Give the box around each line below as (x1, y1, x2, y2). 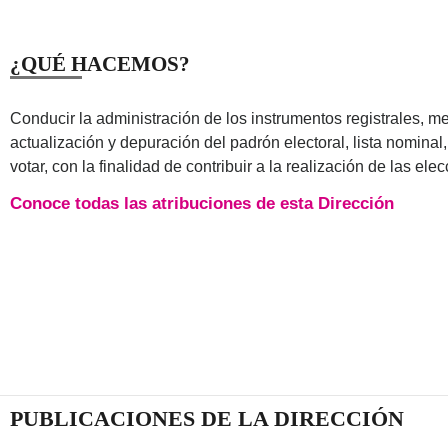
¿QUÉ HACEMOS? (10, 51, 190, 76)
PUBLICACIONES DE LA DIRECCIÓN (10, 405, 404, 431)
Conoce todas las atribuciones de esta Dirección (10, 193, 394, 213)
